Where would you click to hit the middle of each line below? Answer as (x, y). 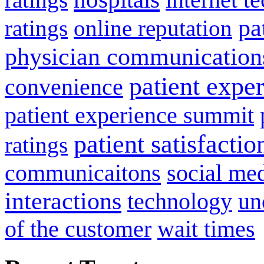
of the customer (78, 229)
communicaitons (83, 173)
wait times (206, 229)
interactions (63, 201)
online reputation (153, 28)
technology (180, 201)
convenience (64, 87)
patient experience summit (129, 115)
